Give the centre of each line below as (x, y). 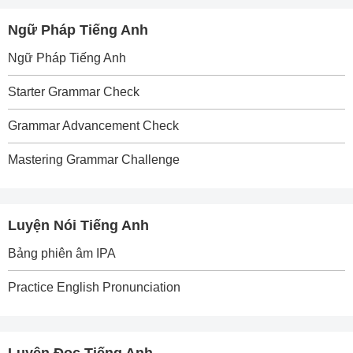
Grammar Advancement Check (93, 126)
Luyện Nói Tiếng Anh (78, 225)
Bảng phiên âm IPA (62, 253)
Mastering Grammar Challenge (94, 160)
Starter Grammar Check (74, 92)
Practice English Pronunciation (94, 287)
